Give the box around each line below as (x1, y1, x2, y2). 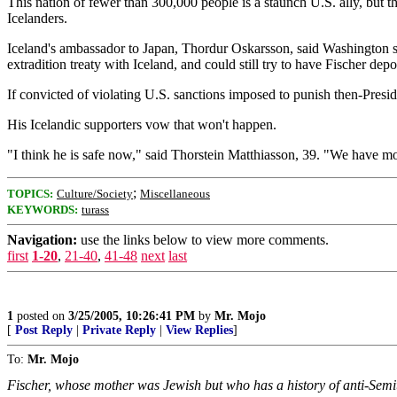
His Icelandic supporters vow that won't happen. (7, 117, 276, 132)
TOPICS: (7, 187, 53, 200)
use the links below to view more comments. (77, 232, 329, 247)
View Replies (166, 323, 233, 337)
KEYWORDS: (7, 203, 78, 216)
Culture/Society (57, 187, 133, 200)
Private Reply (82, 323, 156, 337)
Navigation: (7, 232, 77, 247)
